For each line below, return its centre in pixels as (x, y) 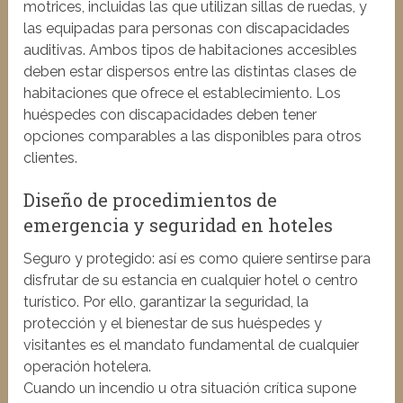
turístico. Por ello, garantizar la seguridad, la (166, 302)
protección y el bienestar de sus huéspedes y (173, 324)
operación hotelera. (88, 367)
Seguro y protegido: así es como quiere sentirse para (197, 259)
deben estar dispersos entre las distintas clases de (190, 72)
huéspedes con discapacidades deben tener (170, 115)
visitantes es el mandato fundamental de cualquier (192, 345)
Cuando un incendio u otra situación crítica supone (190, 389)
